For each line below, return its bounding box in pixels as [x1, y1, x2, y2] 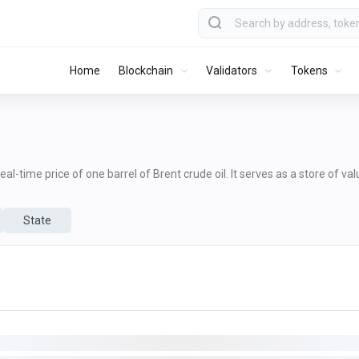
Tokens [290, 63, 328, 77]
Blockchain [119, 63, 174, 77]
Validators [206, 63, 258, 77]
